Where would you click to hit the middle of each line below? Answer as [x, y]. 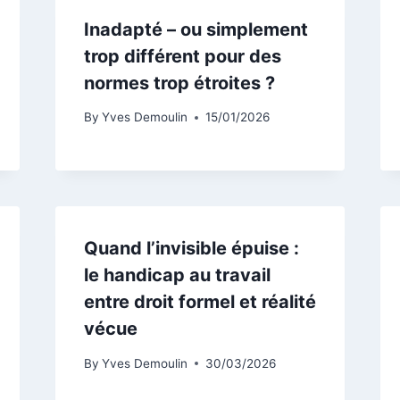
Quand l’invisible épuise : [191, 249]
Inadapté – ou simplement [196, 29]
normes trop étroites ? [179, 83]
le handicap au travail [177, 275]
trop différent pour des [182, 56]
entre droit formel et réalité [200, 302]
